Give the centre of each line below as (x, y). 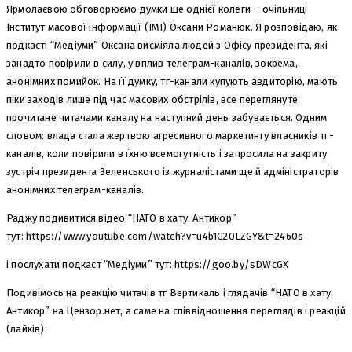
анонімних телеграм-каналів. (75, 190)
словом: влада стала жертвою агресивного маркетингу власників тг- (170, 136)
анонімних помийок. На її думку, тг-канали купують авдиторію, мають (172, 82)
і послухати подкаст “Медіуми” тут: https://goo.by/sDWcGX (148, 265)
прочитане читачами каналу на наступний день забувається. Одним (167, 118)
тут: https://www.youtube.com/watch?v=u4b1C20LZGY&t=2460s (155, 236)
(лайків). (27, 329)
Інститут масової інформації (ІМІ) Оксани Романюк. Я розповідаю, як (172, 27)
